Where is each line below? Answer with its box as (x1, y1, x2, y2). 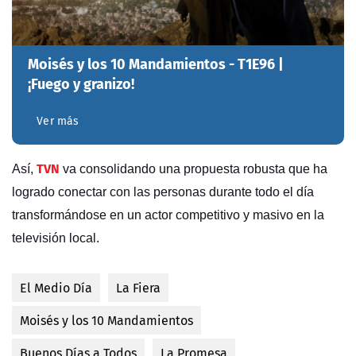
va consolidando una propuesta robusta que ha (63, 162, 327, 176)
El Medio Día (20, 278, 92, 298)
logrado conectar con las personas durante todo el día (12, 185, 314, 199)
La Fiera (116, 278, 161, 298)
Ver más (37, 113, 79, 130)
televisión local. (12, 231, 106, 246)
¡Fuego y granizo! (28, 72, 134, 95)
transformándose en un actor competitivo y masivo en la (12, 208, 324, 222)
